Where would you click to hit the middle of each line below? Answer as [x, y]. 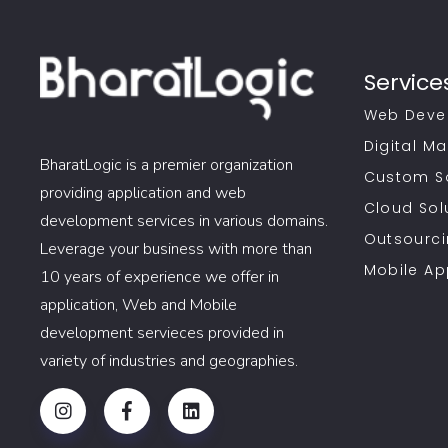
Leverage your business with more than [176, 249]
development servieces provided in [162, 333]
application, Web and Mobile [138, 305]
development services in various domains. [184, 221]
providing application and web [143, 193]
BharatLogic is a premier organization [166, 165]
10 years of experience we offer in [159, 277]
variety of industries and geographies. [169, 361]
